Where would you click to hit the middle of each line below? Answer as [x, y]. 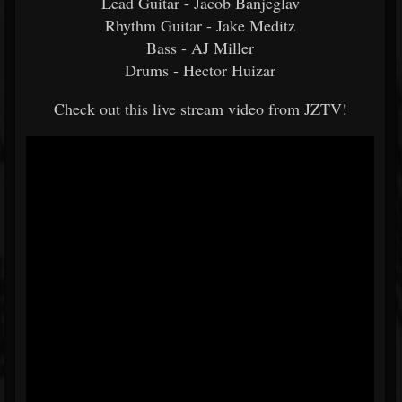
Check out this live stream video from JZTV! [200, 109]
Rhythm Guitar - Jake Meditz [200, 25]
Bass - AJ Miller [200, 48]
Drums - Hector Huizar [200, 70]
